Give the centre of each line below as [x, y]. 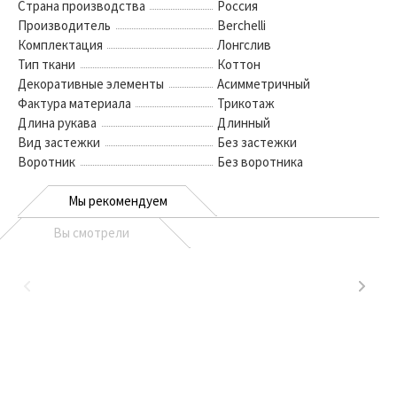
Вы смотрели [91, 233]
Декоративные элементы [91, 84]
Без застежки [257, 142]
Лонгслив [244, 45]
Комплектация [60, 45]
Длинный [244, 123]
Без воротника [260, 162]
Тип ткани [47, 64]
